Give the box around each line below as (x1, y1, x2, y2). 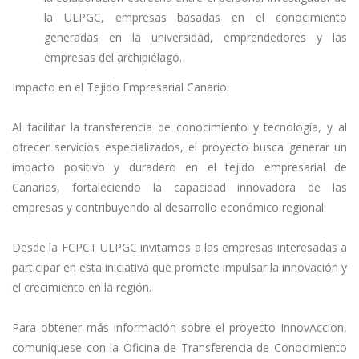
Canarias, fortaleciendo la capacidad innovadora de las (12, 179, 347, 195)
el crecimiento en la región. (12, 280, 151, 295)
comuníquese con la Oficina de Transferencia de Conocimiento (12, 340, 347, 355)
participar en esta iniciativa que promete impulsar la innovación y (12, 260, 347, 275)
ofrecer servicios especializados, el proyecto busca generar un (12, 139, 347, 155)
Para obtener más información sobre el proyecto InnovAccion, (12, 320, 347, 335)
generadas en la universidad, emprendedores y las (44, 29, 347, 45)
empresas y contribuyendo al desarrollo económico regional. (12, 200, 326, 215)
